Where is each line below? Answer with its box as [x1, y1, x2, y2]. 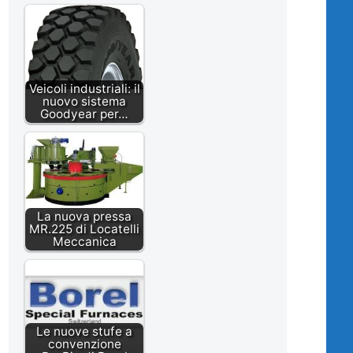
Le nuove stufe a [36, 324, 132, 340]
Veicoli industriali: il [28, 81, 140, 97]
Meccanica [52, 234, 117, 250]
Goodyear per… [40, 106, 128, 122]
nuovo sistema [43, 94, 126, 110]
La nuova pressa [37, 209, 132, 225]
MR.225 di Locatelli [29, 221, 139, 237]
